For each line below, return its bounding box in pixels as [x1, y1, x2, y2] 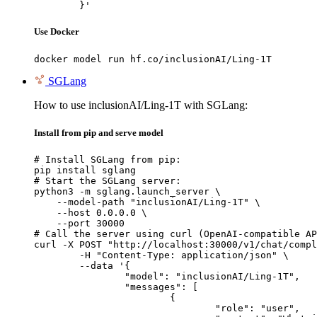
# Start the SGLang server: [34, 175, 181, 186]
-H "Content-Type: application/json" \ [34, 249, 79, 260]
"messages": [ [34, 281, 125, 292]
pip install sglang [34, 164, 136, 175]
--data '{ [34, 260, 79, 271]
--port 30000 [34, 217, 125, 229]
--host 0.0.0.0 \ [34, 207, 147, 218]
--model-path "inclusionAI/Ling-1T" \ [34, 196, 260, 207]
